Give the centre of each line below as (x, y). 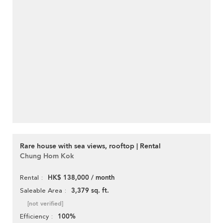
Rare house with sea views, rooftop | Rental (90, 146)
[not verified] (45, 204)
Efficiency (34, 217)
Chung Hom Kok (47, 156)
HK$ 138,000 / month (81, 178)
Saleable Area (41, 191)
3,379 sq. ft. (90, 191)
